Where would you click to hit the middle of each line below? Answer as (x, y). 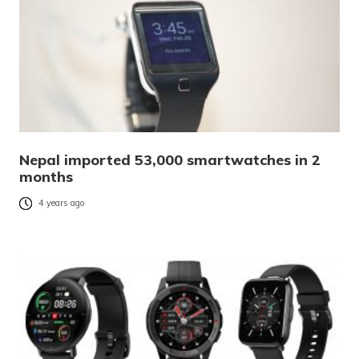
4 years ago (62, 203)
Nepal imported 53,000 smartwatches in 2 (170, 160)
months (46, 177)
